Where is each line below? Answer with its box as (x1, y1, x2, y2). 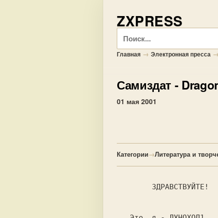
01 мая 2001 (117, 96, 157, 106)
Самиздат (117, 76, 172, 93)
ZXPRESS (117, 11, 183, 31)
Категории (117, 149, 148, 159)
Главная (117, 50, 141, 58)
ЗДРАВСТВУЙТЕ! (117, 182, 152, 191)
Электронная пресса (151, 50, 211, 58)
